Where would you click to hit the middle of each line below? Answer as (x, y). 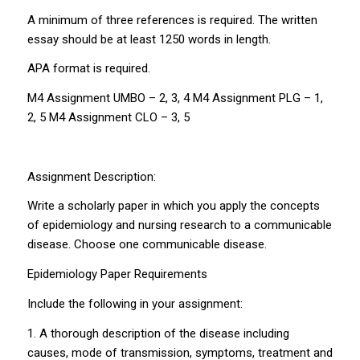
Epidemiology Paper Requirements (117, 274)
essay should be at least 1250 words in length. (149, 39)
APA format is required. (88, 69)
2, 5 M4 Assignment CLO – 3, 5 (108, 117)
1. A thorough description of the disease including (158, 333)
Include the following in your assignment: (135, 303)
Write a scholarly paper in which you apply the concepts (173, 206)
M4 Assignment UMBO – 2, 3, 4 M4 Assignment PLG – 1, (175, 98)
